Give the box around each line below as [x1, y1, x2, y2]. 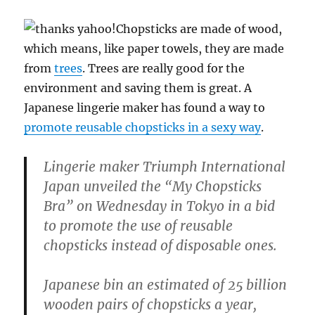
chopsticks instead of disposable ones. [44, 237, 278, 255]
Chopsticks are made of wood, [116, 22, 283, 37]
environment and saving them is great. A [24, 81, 252, 96]
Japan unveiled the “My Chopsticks [44, 178, 262, 195]
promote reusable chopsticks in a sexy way [24, 120, 262, 135]
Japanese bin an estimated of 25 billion [44, 276, 288, 294]
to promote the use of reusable [44, 217, 233, 235]
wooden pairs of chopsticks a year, [44, 296, 257, 314]
